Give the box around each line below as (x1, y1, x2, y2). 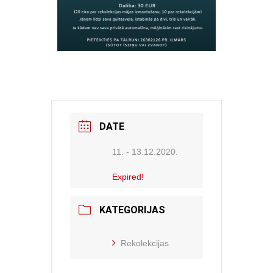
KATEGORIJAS (99, 204, 165, 216)
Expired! (112, 172, 144, 182)
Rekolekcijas (121, 238, 169, 249)
